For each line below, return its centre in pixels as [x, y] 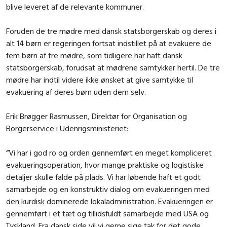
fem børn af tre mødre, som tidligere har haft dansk [94, 55]
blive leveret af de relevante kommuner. [75, 6]
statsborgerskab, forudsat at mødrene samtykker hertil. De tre [113, 67]
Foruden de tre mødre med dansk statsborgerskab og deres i [111, 31]
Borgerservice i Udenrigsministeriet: [67, 128]
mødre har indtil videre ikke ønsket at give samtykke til [100, 79]
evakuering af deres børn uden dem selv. [76, 91]
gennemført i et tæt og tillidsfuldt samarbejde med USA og [107, 213]
